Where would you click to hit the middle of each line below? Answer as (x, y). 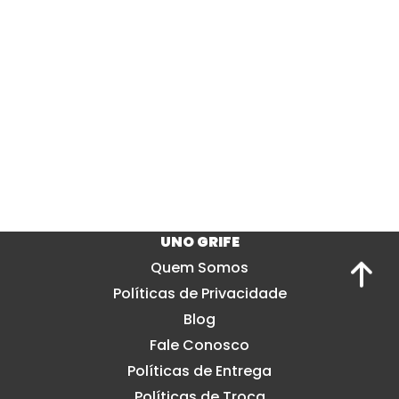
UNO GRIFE (199, 242)
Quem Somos (199, 268)
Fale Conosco (199, 345)
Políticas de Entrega (199, 371)
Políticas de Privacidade (199, 293)
